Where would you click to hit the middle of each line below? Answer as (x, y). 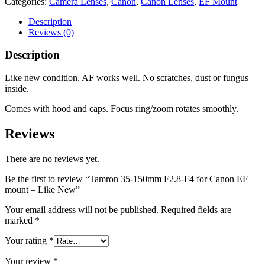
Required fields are (196, 209)
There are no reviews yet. (52, 159)
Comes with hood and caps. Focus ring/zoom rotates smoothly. (122, 109)
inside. (17, 89)
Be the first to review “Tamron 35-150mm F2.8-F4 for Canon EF (126, 179)
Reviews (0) (51, 32)
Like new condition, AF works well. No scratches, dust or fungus (127, 78)
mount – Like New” (42, 189)
